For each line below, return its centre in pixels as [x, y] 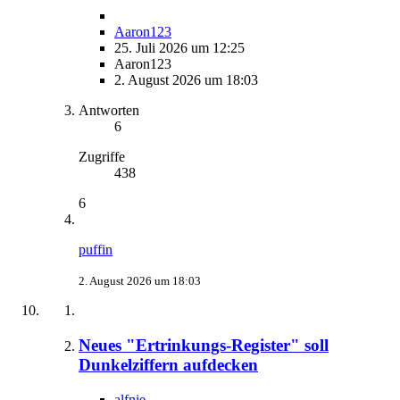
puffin [96, 250]
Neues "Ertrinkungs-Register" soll [204, 346]
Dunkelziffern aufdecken [168, 365]
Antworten [109, 111]
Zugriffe [102, 157]
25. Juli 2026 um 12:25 [179, 48]
